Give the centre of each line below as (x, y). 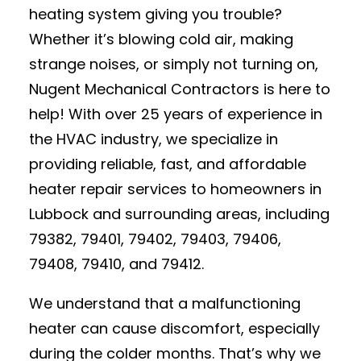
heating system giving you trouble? (156, 14)
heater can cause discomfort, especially (174, 328)
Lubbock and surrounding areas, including (179, 214)
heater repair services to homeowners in (175, 189)
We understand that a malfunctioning (165, 303)
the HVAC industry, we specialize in (154, 139)
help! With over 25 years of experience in (176, 114)
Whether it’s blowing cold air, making (161, 39)
